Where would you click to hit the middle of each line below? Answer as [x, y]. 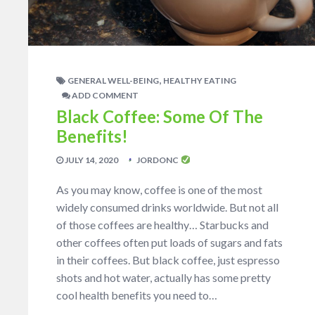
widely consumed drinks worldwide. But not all [167, 207]
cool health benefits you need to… [137, 295]
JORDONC [157, 160]
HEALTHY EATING [200, 80]
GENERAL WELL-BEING [113, 80]
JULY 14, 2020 [91, 160]
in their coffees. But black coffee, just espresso [168, 259]
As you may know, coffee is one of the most [159, 189]
